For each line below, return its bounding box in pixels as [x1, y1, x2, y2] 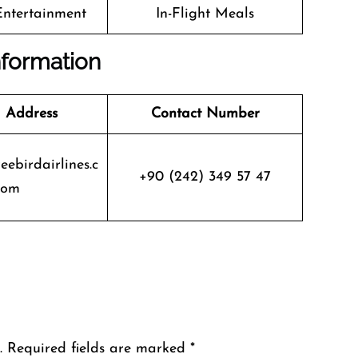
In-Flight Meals [156, 6, 254, 22]
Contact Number [150, 106, 260, 121]
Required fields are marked [7, 341, 190, 356]
